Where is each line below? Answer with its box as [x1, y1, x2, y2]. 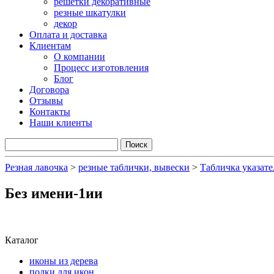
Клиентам [29, 40, 71, 51]
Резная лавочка [5, 162, 68, 172]
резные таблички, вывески [78, 162, 190, 172]
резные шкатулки [54, 7, 126, 18]
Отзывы [29, 95, 63, 106]
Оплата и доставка [29, 29, 107, 40]
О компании [54, 51, 105, 62]
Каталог [5, 234, 39, 245]
